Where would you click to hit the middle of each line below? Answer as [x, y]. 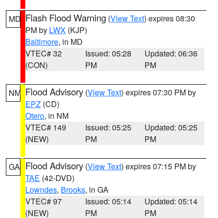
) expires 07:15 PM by [159, 166]
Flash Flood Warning [66, 18]
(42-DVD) [57, 178]
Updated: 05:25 [171, 127]
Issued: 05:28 [108, 53]
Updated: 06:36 [171, 53]
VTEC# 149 [46, 127]
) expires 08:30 [170, 18]
